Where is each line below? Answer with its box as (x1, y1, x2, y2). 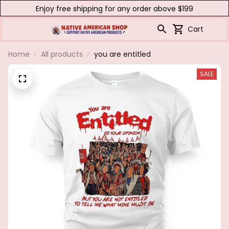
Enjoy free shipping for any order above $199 (36, 3, 193, 14)
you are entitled (94, 49, 151, 60)
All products (41, 49, 83, 60)
